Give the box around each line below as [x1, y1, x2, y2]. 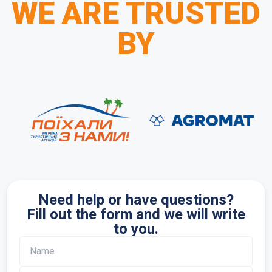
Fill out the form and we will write [27, 206, 245, 223]
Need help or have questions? [38, 191, 234, 208]
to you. [114, 220, 158, 237]
